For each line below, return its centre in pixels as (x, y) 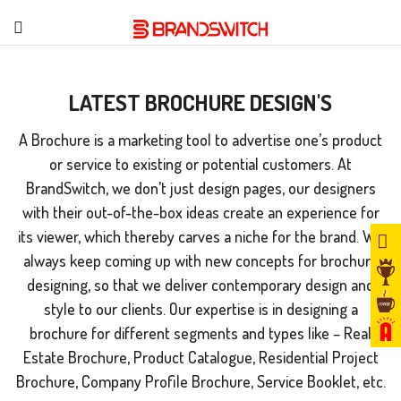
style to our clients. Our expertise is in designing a (200, 309)
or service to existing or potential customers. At (200, 164)
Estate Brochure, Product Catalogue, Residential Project (200, 357)
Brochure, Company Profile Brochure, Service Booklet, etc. (200, 381)
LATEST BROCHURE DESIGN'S (200, 102)
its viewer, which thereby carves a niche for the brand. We (200, 236)
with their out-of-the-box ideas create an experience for (200, 212)
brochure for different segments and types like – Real (200, 333)
